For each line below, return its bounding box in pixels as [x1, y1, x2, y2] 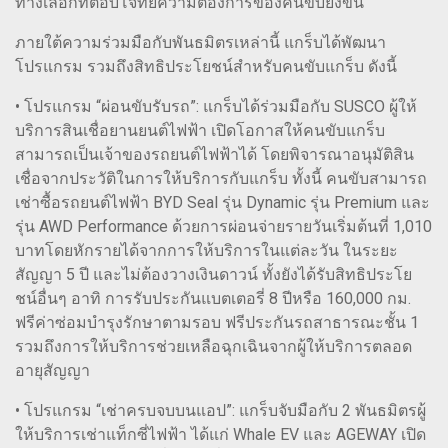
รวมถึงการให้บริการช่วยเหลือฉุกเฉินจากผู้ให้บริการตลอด [15, 337, 412, 357]
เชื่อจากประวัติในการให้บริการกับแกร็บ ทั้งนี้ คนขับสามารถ [15, 169, 427, 189]
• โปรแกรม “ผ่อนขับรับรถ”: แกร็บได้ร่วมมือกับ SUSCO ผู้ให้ [15, 97, 417, 117]
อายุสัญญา [15, 361, 90, 381]
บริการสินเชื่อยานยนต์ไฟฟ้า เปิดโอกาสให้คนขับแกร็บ [15, 121, 385, 141]
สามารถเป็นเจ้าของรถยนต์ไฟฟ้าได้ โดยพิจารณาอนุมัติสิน [15, 145, 414, 165]
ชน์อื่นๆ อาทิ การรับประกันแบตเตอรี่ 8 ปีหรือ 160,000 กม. [15, 289, 411, 309]
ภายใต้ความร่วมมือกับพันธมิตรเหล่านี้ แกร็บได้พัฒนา [15, 33, 386, 53]
